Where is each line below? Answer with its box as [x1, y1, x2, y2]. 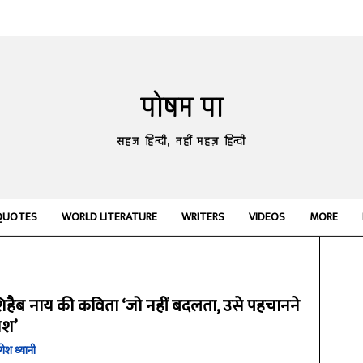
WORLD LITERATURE [61, 207, 157, 226]
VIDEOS [248, 207, 285, 226]
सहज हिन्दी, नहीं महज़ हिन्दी [116, 134, 247, 149]
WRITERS [181, 207, 224, 226]
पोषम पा [140, 90, 223, 126]
